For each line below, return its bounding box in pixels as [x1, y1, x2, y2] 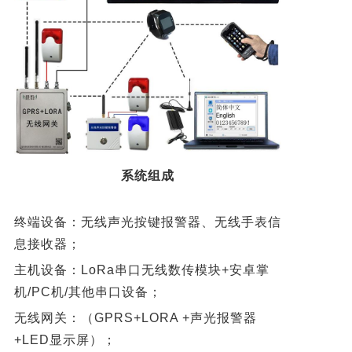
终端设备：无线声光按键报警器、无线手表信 [13, 215, 281, 229]
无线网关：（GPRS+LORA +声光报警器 [13, 311, 257, 325]
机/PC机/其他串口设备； [13, 285, 162, 299]
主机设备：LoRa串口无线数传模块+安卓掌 [13, 263, 269, 277]
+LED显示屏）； [13, 333, 116, 347]
